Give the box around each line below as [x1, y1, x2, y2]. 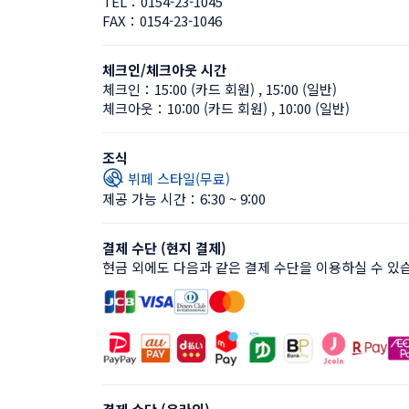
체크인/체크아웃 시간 [102, 60, 226, 79]
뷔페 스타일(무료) [128, 168, 230, 188]
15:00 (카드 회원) [154, 79, 255, 99]
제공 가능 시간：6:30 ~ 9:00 [102, 189, 266, 208]
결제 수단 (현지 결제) [102, 238, 226, 257]
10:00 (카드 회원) [167, 99, 267, 118]
